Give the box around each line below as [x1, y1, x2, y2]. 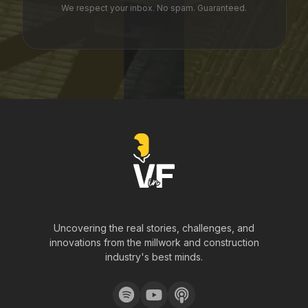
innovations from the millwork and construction [49, 236, 259, 248]
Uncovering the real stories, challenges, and [54, 222, 254, 234]
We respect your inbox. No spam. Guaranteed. [61, 3, 247, 13]
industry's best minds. [105, 251, 203, 263]
